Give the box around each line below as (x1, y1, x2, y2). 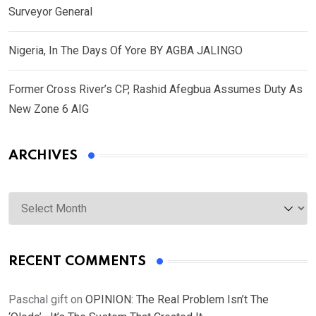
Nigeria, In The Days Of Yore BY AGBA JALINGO (8, 44, 243, 58)
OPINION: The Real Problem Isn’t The (85, 293, 269, 307)
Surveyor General (8, 5, 95, 19)
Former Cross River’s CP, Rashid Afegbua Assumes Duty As (8, 83, 303, 97)
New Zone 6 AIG (8, 102, 89, 116)
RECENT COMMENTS (8, 255, 146, 269)
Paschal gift (8, 293, 68, 307)
